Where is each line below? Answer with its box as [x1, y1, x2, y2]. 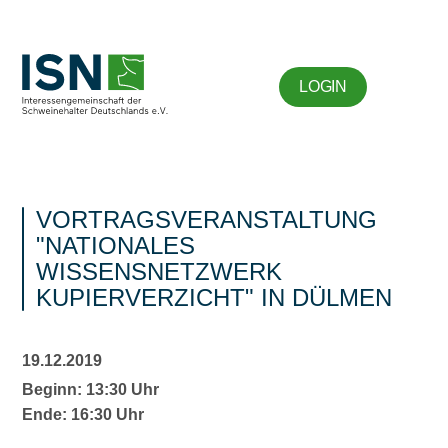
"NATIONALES [36, 232, 196, 259]
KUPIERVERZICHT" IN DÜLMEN [36, 284, 393, 311]
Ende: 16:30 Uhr [22, 406, 145, 423]
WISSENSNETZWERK [36, 258, 283, 285]
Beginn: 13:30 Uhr [22, 381, 160, 398]
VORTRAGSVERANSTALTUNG [36, 206, 378, 233]
